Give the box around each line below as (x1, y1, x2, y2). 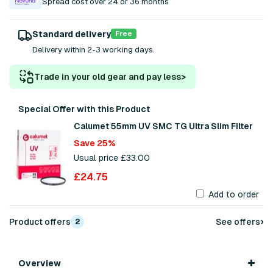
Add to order (208, 189, 259, 199)
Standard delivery (32, 29, 111, 39)
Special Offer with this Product (18, 104, 150, 114)
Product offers (9, 216, 71, 227)
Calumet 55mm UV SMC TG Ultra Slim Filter (74, 121, 253, 131)
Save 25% (74, 138, 115, 149)
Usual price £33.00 (74, 153, 150, 163)
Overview (18, 258, 61, 268)
